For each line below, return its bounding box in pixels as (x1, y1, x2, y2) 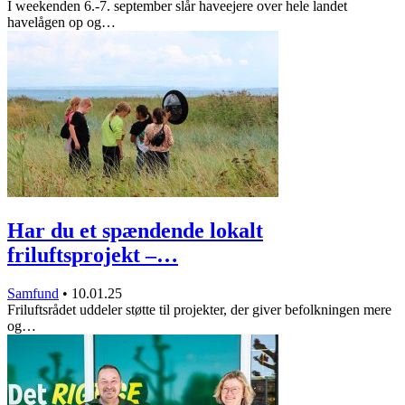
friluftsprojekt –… (7, 242, 178, 267)
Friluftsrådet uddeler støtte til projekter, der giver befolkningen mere (7, 301, 391, 317)
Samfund (7, 285, 59, 301)
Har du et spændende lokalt (7, 218, 263, 242)
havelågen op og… (7, 14, 116, 30)
